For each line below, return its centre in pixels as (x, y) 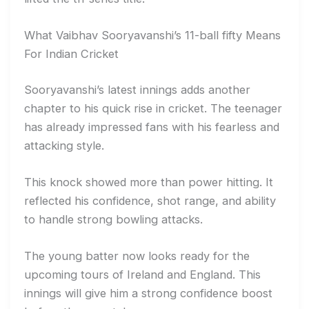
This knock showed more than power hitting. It (149, 182)
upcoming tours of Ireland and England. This (142, 275)
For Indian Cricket (71, 54)
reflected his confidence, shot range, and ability (150, 200)
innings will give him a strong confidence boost (148, 293)
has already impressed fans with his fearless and (152, 127)
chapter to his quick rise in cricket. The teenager (153, 108)
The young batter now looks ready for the (137, 256)
